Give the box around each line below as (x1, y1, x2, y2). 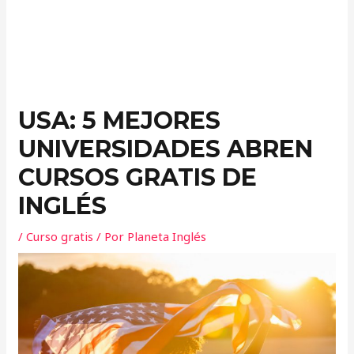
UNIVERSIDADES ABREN (18, 134, 314, 164)
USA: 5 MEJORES (18, 106, 221, 135)
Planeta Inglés (127, 228, 207, 244)
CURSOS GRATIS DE (18, 163, 258, 192)
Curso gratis (26, 228, 94, 244)
